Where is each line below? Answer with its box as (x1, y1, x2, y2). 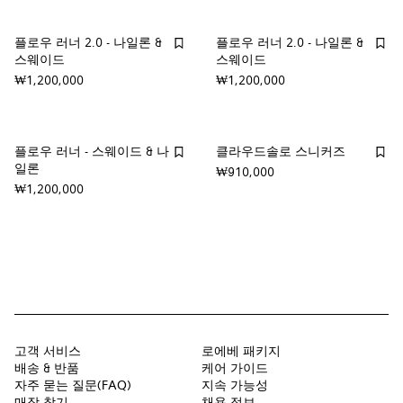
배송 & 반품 (14, 363, 79, 376)
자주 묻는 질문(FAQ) (14, 380, 131, 393)
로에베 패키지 (201, 345, 281, 359)
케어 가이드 (201, 363, 268, 376)
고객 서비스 (14, 345, 81, 359)
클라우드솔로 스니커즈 (216, 146, 345, 159)
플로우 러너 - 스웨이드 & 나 (14, 146, 169, 159)
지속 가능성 (201, 380, 268, 393)
